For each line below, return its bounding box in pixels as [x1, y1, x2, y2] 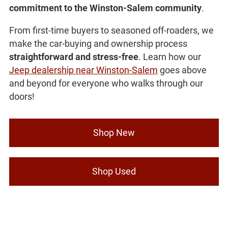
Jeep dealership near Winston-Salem [9, 65, 158, 76]
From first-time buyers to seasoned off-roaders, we [9, 25, 214, 36]
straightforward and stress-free [9, 51, 138, 63]
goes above [157, 65, 207, 76]
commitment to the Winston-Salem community [9, 3, 202, 14]
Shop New [93, 127, 135, 138]
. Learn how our [138, 51, 201, 63]
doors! [9, 91, 35, 102]
